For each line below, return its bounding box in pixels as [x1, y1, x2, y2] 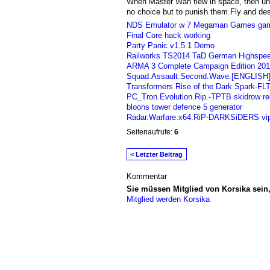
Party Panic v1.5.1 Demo [126, 40, 215, 50]
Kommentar [126, 172, 167, 181]
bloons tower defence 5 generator [126, 102, 242, 111]
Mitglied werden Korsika [126, 195, 210, 204]
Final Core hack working [126, 30, 210, 40]
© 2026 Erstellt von [123, 227, 191, 236]
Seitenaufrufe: [126, 128, 172, 137]
